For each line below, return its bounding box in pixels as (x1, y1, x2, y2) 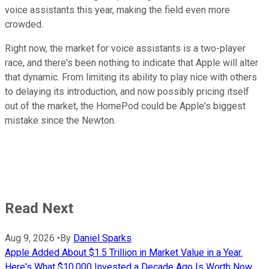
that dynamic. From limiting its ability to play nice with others (5, 71, 257, 83)
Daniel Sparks (73, 232, 131, 244)
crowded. (5, 19, 43, 31)
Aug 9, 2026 (5, 232, 55, 244)
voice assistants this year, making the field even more (5, 4, 230, 16)
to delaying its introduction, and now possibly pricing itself (5, 86, 249, 98)
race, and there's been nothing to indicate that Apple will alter (5, 57, 258, 69)
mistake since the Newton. (5, 115, 116, 127)
